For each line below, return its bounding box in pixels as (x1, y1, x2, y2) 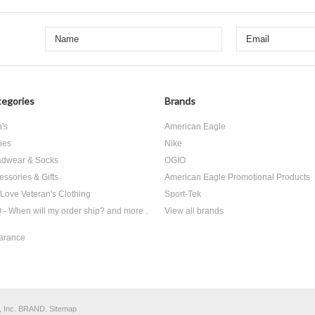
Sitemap (49, 304, 77, 313)
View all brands (165, 206, 224, 216)
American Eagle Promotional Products (165, 172, 310, 182)
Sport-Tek (165, 189, 201, 199)
